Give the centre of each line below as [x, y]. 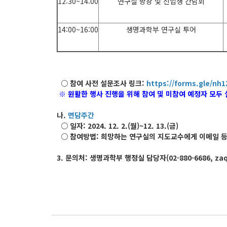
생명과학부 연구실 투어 [161, 29]
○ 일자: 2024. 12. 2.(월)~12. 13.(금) [119, 125]
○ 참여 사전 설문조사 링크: [101, 83]
